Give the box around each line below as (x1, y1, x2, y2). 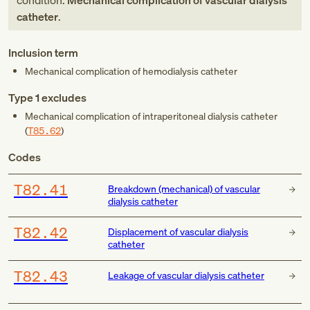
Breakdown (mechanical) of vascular (107, 182, 260, 195)
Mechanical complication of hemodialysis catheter (25, 64, 237, 77)
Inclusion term (8, 45, 78, 60)
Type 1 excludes (8, 90, 86, 105)
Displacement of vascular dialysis (107, 225, 248, 239)
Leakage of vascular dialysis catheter (107, 268, 264, 282)
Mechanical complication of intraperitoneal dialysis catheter (25, 109, 277, 122)
